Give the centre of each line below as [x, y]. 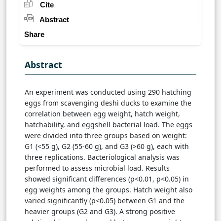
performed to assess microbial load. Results [97, 168]
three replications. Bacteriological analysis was [102, 157]
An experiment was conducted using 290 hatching [108, 92]
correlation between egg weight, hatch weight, [102, 114]
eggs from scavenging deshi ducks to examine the [108, 103]
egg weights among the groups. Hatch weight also [109, 190]
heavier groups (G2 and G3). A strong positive [100, 212]
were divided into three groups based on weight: [106, 136]
